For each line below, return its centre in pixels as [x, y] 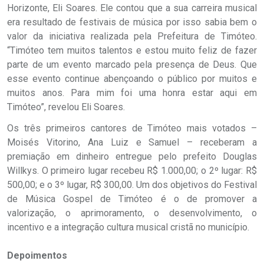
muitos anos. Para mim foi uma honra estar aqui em [132, 93]
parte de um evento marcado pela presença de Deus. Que [132, 65]
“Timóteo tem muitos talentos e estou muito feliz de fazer [132, 50]
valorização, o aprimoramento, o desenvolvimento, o [132, 213]
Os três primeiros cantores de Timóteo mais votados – [132, 128]
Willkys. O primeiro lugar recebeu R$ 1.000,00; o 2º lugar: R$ [132, 171]
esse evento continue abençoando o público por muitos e [132, 79]
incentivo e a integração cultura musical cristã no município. [128, 227]
